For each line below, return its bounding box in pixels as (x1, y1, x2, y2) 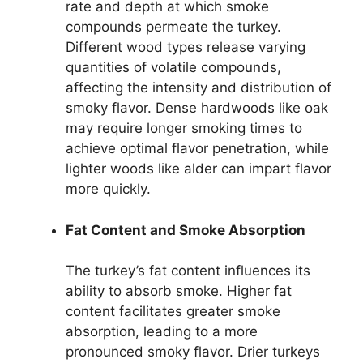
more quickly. (66, 181, 151, 198)
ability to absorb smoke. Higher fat (66, 283, 292, 300)
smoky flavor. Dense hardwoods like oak (66, 100, 328, 117)
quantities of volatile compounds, (66, 59, 281, 76)
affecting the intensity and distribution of (66, 79, 331, 96)
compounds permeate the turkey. (66, 19, 281, 36)
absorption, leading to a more (66, 323, 258, 340)
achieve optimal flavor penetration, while (66, 140, 329, 157)
